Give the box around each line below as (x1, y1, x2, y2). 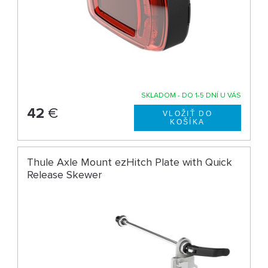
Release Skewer (27, 167, 102, 181)
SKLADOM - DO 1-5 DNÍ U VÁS (141, 90, 241, 100)
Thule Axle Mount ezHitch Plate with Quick (27, 155, 233, 169)
